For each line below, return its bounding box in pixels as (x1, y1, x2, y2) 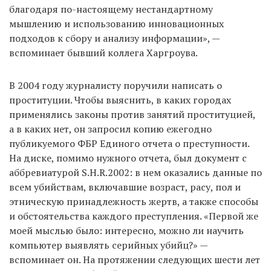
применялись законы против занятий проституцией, (9, 107, 255, 121)
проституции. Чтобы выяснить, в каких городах (9, 93, 231, 106)
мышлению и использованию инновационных (9, 16, 224, 30)
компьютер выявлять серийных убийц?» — (9, 238, 207, 252)
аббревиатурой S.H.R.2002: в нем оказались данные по (9, 165, 262, 179)
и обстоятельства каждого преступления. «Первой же (9, 209, 258, 223)
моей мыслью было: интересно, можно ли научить (9, 223, 244, 237)
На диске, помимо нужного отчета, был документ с (9, 151, 247, 165)
